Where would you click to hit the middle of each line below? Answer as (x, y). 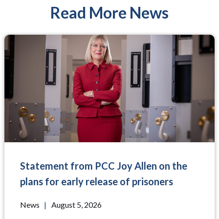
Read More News (109, 12)
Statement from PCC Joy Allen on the (103, 166)
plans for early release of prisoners (96, 181)
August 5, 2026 (76, 205)
